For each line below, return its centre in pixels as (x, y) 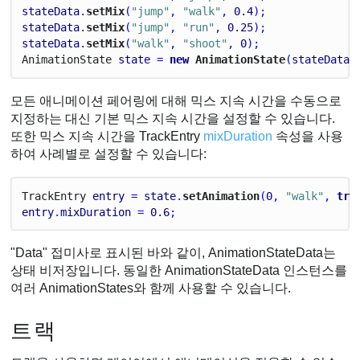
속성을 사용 (308, 136)
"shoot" (205, 43)
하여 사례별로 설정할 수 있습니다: (109, 153)
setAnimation (221, 196)
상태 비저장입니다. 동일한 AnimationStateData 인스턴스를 (179, 271)
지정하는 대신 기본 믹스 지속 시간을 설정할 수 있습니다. (173, 118)
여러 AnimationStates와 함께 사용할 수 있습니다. (151, 288)
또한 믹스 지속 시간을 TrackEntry (107, 136)
